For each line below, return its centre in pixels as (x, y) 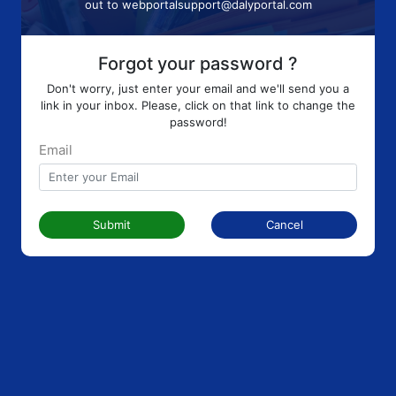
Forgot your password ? (198, 64)
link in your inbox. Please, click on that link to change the (198, 105)
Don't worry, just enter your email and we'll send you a (198, 88)
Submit (112, 225)
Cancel (284, 225)
